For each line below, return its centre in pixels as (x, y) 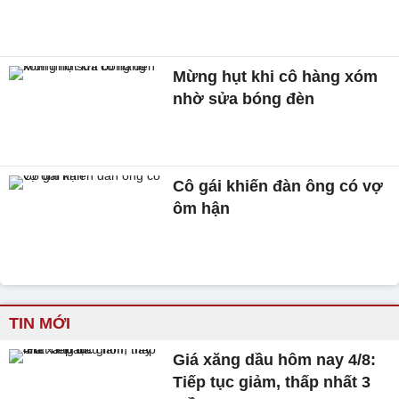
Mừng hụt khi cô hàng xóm (276, 76)
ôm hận (202, 209)
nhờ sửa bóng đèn (244, 98)
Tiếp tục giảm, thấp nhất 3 (272, 383)
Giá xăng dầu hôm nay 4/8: (275, 360)
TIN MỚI (40, 324)
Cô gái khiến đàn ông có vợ (278, 187)
